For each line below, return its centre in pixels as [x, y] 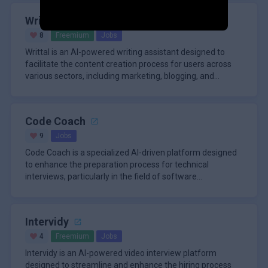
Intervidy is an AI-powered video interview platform [121, 253]
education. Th [51, 88]
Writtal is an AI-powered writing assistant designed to [125, 52]
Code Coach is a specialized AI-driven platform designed [131, 153]
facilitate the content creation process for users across [128, 64]
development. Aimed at [69, 188]
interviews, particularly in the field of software [111, 176]
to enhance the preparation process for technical [117, 165]
